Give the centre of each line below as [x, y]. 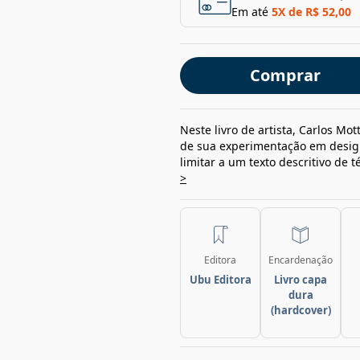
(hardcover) [301, 310]
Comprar [285, 75]
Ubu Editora [220, 280]
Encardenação [301, 260]
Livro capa [301, 280]
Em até [250, 12]
